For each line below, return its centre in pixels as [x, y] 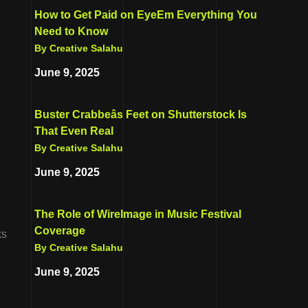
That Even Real [74, 131]
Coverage [60, 230]
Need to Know [71, 31]
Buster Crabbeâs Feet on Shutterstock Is [141, 114]
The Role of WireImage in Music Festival [138, 214]
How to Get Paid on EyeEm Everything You [146, 14]
